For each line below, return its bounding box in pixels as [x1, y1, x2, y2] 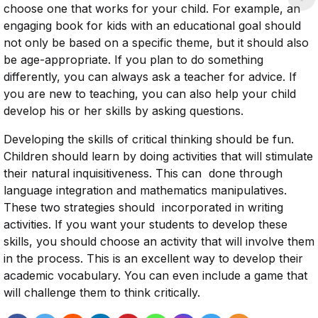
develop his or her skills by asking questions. [4, 104, 243, 118]
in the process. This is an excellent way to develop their [4, 251, 303, 265]
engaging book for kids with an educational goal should [4, 18, 301, 33]
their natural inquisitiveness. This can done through [4, 166, 283, 180]
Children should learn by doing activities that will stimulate [4, 149, 313, 163]
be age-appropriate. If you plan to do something [4, 53, 263, 67]
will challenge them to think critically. [4, 285, 200, 300]
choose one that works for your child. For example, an [4, 1, 300, 16]
